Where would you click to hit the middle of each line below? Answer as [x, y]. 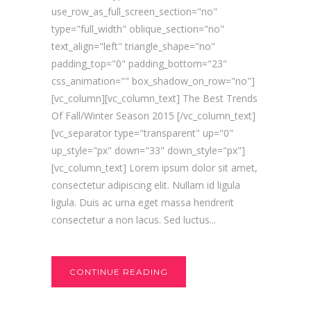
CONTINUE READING [119, 271]
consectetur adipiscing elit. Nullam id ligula [146, 185]
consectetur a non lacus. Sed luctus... [134, 219]
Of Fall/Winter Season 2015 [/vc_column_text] [153, 115]
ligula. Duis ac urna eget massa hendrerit [143, 202]
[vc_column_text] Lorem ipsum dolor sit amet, [154, 167]
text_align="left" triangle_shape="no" [133, 46]
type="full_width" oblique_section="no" [138, 28]
